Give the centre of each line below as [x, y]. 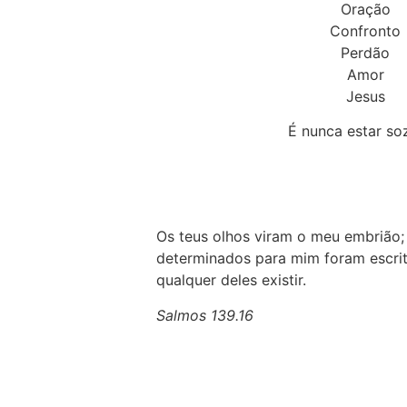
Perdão [365, 52]
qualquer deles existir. [231, 280]
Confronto [365, 30]
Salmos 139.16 [205, 315]
